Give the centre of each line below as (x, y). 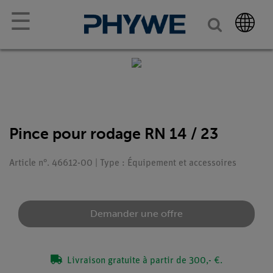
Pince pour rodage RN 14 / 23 (114, 134)
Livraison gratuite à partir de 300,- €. (144, 261)
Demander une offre (136, 214)
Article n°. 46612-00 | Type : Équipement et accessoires (123, 163)
